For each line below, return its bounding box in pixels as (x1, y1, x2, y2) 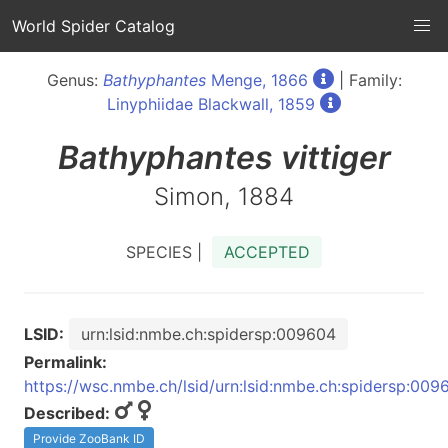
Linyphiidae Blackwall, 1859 (107, 94, 315, 114)
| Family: (333, 70, 402, 90)
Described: (24, 403, 110, 423)
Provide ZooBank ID (33, 431, 145, 446)
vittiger (280, 138, 391, 177)
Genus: (46, 70, 103, 90)
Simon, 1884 (154, 182, 294, 211)
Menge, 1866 (205, 70, 308, 90)
